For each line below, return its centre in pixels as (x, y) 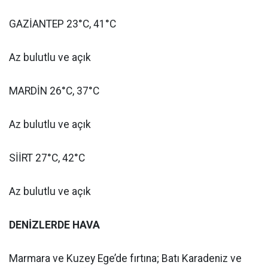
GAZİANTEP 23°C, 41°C (63, 24)
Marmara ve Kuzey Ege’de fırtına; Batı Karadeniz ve (125, 258)
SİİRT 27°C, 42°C (47, 158)
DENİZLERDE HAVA (54, 225)
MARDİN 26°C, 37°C (54, 91)
